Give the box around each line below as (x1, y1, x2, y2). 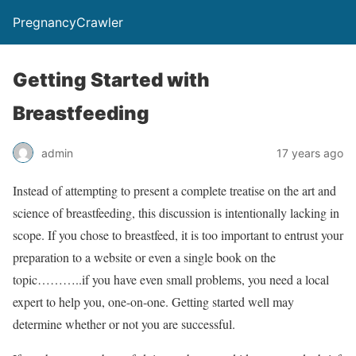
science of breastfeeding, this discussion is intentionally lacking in (13, 204, 339, 221)
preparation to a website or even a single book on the (13, 249, 276, 265)
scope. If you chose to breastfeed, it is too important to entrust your (13, 226, 343, 243)
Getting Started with (13, 68, 210, 91)
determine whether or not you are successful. (13, 315, 235, 332)
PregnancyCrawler (13, 14, 123, 30)
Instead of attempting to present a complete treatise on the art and (13, 182, 336, 199)
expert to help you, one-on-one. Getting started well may (13, 293, 294, 310)
